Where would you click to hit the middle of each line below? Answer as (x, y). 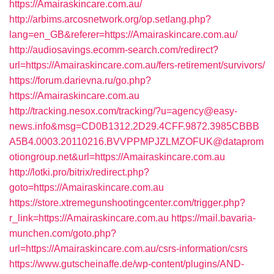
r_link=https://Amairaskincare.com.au (89, 218)
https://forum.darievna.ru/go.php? (80, 80)
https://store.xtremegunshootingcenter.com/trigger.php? (127, 203)
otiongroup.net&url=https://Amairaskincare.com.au (117, 157)
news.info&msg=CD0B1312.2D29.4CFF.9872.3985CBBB (134, 126)
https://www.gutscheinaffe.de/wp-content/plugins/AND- (127, 264)
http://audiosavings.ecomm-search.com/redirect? (114, 50)
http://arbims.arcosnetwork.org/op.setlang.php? (110, 19)
